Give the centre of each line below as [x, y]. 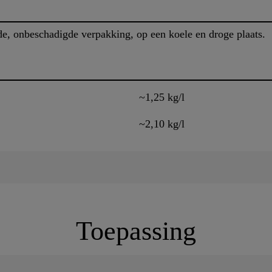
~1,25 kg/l [162, 97]
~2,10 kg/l [162, 124]
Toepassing [136, 231]
